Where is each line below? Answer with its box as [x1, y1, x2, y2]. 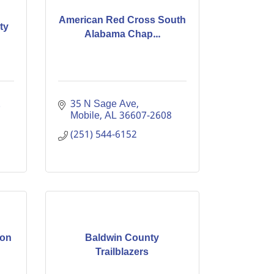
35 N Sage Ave [70, 96, 136, 113]
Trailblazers [95, 243, 149, 261]
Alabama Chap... [84, 26, 160, 43]
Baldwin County [85, 229, 160, 246]
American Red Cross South [58, 12, 186, 29]
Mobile [70, 108, 100, 124]
